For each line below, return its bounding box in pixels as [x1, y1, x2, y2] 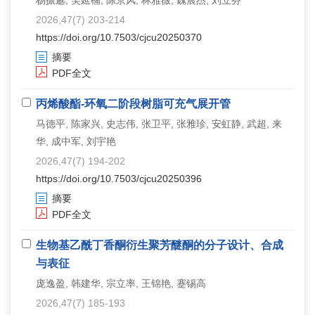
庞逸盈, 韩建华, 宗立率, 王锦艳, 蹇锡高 [36, 277, 206, 289]
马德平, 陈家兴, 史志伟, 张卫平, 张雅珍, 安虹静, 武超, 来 [36, 117, 282, 129]
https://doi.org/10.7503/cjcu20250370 [36, 31, 202, 43]
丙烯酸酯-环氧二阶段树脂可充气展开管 [36, 97, 231, 110]
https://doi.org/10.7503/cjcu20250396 [36, 172, 202, 184]
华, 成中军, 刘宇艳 [36, 135, 116, 147]
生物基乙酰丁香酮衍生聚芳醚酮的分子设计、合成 [36, 238, 283, 251]
